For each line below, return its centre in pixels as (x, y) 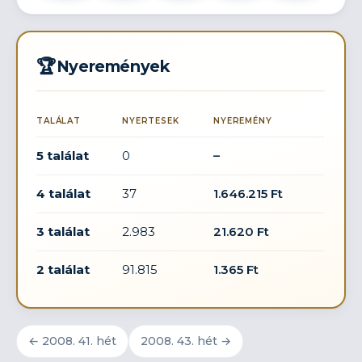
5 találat (63, 155)
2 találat (63, 269)
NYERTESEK (151, 120)
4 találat (64, 193)
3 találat (63, 231)
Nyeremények (113, 66)
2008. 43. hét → (186, 341)
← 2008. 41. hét (72, 341)
